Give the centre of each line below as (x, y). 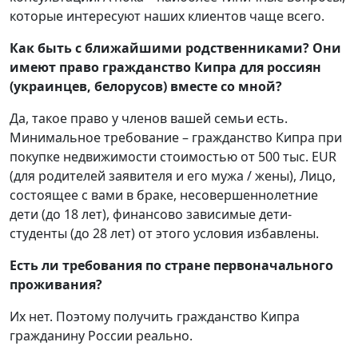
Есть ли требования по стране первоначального (171, 266)
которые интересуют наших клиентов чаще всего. (167, 16)
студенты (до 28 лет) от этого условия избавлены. (164, 234)
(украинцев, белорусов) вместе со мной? (146, 87)
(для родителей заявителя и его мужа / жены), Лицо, (173, 176)
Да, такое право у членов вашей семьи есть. (149, 119)
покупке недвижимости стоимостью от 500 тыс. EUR (173, 157)
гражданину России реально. (101, 336)
